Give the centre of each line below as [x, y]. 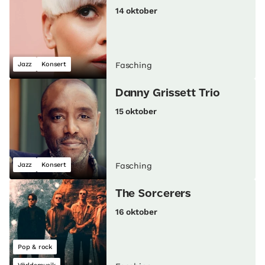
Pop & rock [35, 247]
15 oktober [136, 112]
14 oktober [136, 11]
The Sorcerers [153, 194]
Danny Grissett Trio [167, 94]
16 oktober [136, 212]
